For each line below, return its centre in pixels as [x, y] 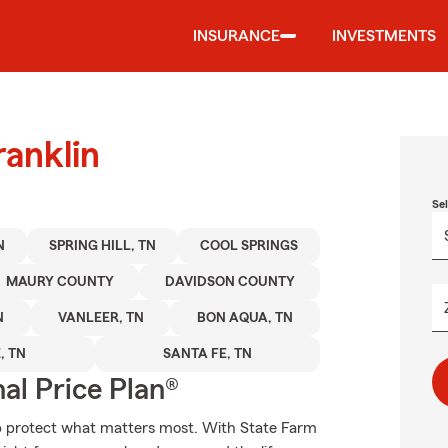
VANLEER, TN [100, 318]
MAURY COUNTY [59, 282]
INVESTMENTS [384, 36]
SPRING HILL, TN [102, 246]
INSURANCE [236, 36]
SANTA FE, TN [207, 354]
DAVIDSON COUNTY [229, 282]
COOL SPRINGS [249, 246]
